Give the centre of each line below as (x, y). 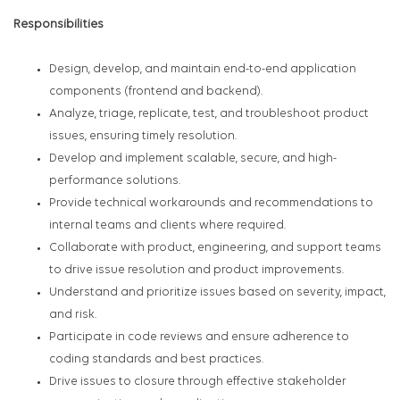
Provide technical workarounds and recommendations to (211, 204)
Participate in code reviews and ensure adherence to (199, 337)
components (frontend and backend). (156, 92)
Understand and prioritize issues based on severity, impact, (217, 293)
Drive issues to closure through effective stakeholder (198, 382)
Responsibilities (58, 25)
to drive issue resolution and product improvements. (196, 271)
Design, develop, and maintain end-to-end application (203, 70)
